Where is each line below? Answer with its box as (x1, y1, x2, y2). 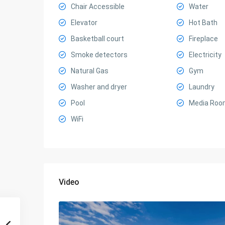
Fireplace (188, 35, 218, 43)
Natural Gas (71, 67, 108, 75)
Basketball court (71, 35, 124, 43)
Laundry (188, 83, 214, 91)
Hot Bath (188, 19, 217, 27)
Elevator (71, 19, 97, 27)
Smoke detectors (71, 51, 128, 59)
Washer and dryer (71, 83, 127, 91)
